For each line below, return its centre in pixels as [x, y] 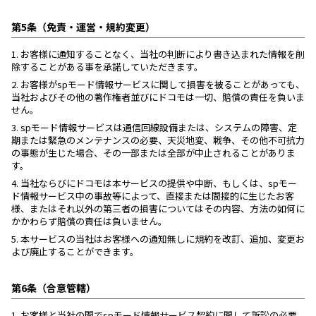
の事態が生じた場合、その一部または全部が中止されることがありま [153, 153]
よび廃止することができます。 [75, 251]
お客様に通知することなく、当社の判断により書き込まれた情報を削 [162, 54]
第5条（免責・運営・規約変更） [83, 27]
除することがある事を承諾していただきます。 [107, 67]
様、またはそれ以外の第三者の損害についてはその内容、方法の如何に [158, 208]
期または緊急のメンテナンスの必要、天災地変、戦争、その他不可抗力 [158, 140]
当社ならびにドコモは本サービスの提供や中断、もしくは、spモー [158, 183]
